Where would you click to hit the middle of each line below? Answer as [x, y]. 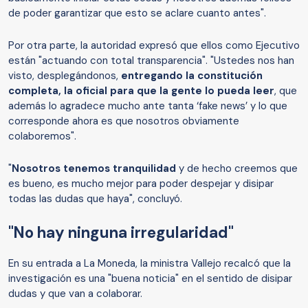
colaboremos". [42, 136]
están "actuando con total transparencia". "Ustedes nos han [151, 60]
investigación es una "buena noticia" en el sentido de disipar [150, 278]
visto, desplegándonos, [63, 75]
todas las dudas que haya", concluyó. [95, 198]
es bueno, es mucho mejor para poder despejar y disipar [141, 183]
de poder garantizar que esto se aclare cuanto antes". [137, 13]
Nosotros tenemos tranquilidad [94, 168]
